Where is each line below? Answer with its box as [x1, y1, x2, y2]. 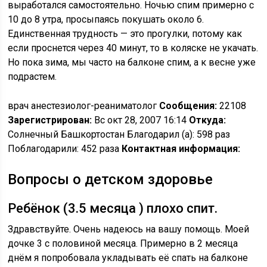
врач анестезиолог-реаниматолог [8, 100, 160, 111]
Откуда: [189, 114, 226, 126]
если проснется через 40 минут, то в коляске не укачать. [8, 42, 259, 54]
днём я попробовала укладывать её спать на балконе [8, 252, 249, 263]
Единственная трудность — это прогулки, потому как [8, 28, 243, 39]
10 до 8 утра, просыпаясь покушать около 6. [8, 14, 204, 25]
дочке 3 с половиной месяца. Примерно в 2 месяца [8, 238, 238, 249]
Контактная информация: [122, 143, 241, 154]
